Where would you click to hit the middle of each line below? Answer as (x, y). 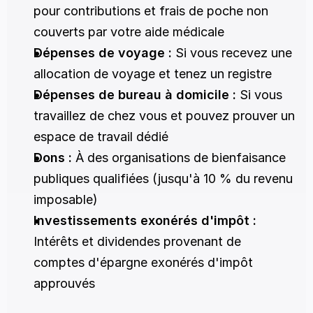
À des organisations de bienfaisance (179, 158)
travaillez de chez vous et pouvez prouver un (164, 116)
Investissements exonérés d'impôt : (145, 220)
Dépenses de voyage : (103, 53)
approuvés (64, 283)
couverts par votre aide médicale (129, 32)
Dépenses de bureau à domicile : (135, 95)
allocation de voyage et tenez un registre (153, 74)
